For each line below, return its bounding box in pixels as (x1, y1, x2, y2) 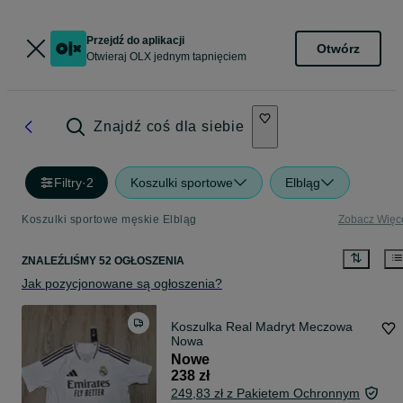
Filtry (54, 175, 82, 190)
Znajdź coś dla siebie (94, 119, 245, 134)
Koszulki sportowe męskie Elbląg (22, 213, 197, 226)
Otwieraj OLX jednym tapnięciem (86, 50, 246, 63)
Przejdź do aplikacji (86, 34, 184, 47)
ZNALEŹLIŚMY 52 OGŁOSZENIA (22, 255, 184, 268)
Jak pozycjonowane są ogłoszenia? (22, 276, 222, 291)
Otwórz (317, 40, 360, 56)
